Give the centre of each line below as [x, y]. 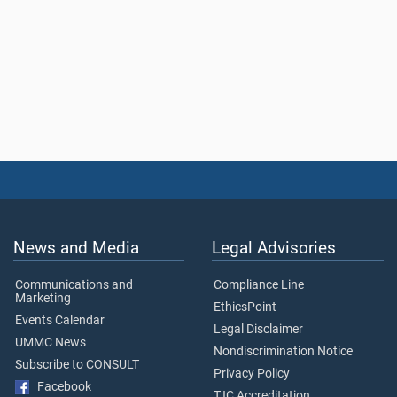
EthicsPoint [245, 307]
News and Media [76, 248]
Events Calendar [60, 321]
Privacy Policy [252, 374]
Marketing [43, 299]
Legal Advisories [274, 248]
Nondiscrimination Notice [283, 352]
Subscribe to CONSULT [77, 365]
